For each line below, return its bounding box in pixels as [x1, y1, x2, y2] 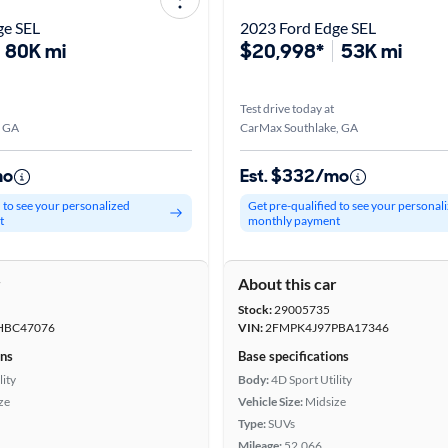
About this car [238, 274, 337, 293]
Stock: [238, 302, 272, 317]
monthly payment [248, 213, 340, 228]
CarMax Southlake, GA [240, 120, 358, 135]
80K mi [5, 38, 66, 64]
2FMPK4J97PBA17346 [263, 320, 389, 335]
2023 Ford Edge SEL [240, 18, 376, 37]
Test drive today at [240, 101, 334, 116]
